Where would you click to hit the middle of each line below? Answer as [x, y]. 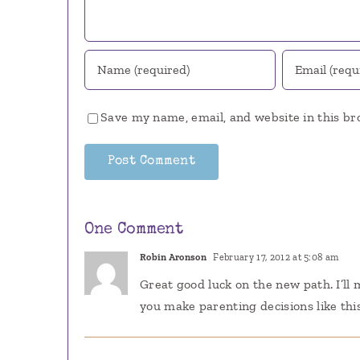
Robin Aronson [173, 257]
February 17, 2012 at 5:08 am [275, 257]
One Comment [133, 229]
